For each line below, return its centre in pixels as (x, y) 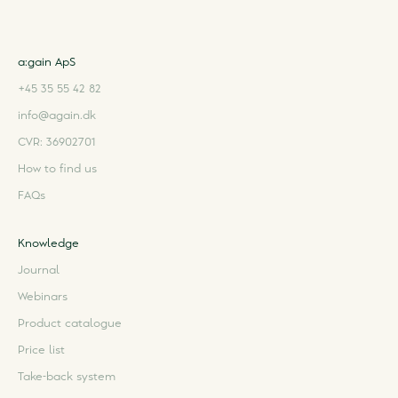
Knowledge (48, 243)
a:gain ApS (47, 62)
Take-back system (67, 377)
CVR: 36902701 (56, 142)
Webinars (43, 297)
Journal (39, 270)
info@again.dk (57, 115)
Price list (41, 350)
